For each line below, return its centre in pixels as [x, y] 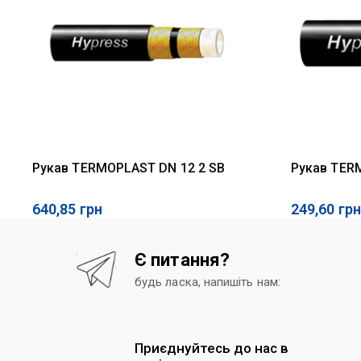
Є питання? [183, 260]
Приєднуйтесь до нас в [212, 348]
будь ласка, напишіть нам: [207, 282]
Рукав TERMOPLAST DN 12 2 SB [129, 168]
